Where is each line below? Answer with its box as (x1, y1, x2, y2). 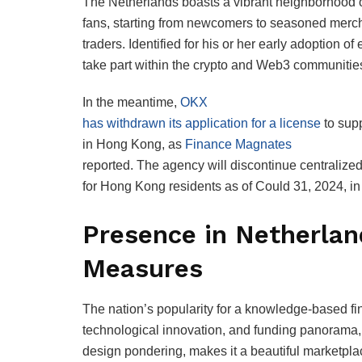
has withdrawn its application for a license (82, 116, 321, 131)
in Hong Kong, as (82, 137, 185, 152)
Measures (82, 254, 203, 284)
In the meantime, (82, 95, 180, 110)
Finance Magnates (185, 137, 292, 152)
